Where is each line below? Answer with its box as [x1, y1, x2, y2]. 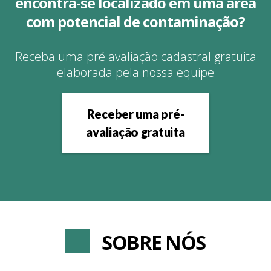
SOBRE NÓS [101, 229, 206, 255]
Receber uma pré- [87, 106, 184, 121]
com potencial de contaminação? [25, 11, 246, 31]
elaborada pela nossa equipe [57, 64, 214, 80]
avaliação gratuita [86, 125, 185, 139]
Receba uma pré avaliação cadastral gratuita [15, 48, 256, 65]
